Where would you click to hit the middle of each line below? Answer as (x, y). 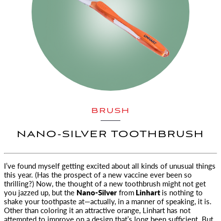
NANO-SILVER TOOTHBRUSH (110, 135)
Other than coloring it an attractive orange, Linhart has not (97, 210)
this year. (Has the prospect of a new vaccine (76, 174)
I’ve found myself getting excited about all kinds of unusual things (110, 166)
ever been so (170, 174)
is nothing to (182, 192)
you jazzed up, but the (40, 192)
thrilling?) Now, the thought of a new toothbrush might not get (105, 183)
